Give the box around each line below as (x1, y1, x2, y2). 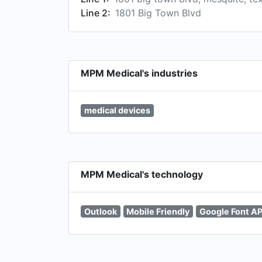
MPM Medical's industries (81, 67, 198, 79)
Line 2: (81, 7, 111, 19)
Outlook (84, 206, 117, 216)
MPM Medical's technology (81, 168, 203, 180)
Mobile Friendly (126, 206, 190, 216)
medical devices (84, 105, 150, 115)
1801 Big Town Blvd (115, 7, 201, 19)
